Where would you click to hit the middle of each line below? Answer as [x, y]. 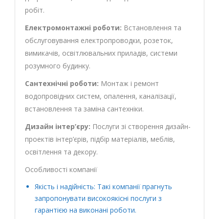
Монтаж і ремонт [129, 83]
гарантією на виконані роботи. [86, 210]
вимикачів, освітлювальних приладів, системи [101, 53]
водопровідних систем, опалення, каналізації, [101, 96]
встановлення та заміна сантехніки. [84, 109]
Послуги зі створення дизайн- [141, 126]
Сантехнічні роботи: [62, 83]
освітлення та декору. [61, 152]
